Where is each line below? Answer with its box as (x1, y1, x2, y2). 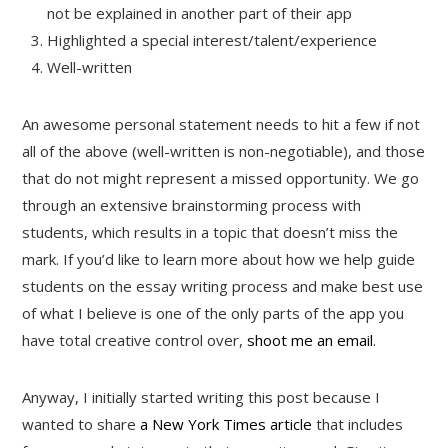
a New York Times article (140, 413, 313, 434)
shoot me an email (247, 329, 374, 350)
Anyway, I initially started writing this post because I (22, 386, 381, 407)
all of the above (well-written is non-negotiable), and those (22, 140, 426, 161)
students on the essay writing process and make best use (22, 275, 424, 296)
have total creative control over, (22, 329, 248, 350)
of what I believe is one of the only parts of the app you (22, 302, 405, 323)
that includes (312, 413, 404, 434)
